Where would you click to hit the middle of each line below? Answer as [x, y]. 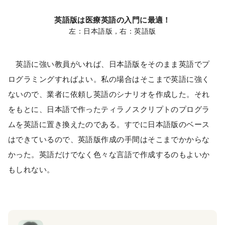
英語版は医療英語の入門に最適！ [113, 20]
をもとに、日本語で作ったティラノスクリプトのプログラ [109, 109]
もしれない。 [31, 170]
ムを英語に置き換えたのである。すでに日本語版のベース [109, 125]
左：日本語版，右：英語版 [113, 31]
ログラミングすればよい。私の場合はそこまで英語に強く [109, 79]
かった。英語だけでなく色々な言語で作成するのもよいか [109, 155]
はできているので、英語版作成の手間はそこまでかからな [109, 140]
